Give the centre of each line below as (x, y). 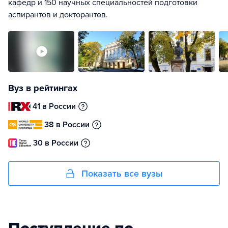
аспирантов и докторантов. (58, 15)
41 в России (54, 106)
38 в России (67, 125)
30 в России (56, 143)
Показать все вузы (122, 174)
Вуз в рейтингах (43, 88)
